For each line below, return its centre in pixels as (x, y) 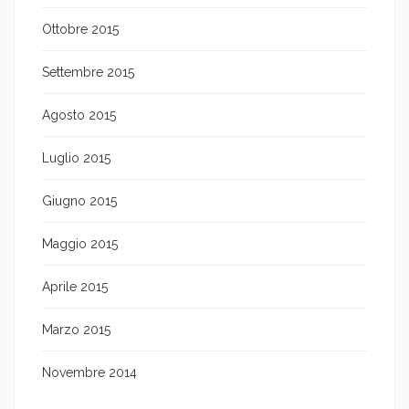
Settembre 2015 (88, 72)
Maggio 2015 (80, 243)
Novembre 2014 (89, 372)
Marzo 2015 (76, 329)
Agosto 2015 (79, 115)
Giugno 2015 (79, 200)
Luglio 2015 (76, 157)
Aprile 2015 (75, 286)
